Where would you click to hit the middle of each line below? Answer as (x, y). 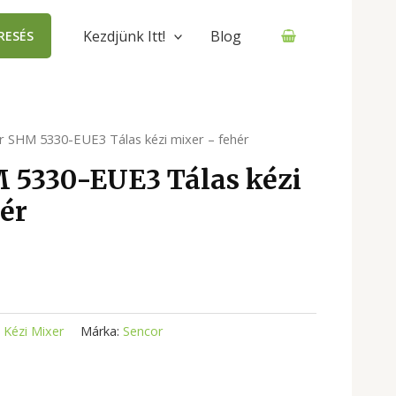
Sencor (142, 331)
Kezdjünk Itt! (124, 36)
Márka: (101, 331)
